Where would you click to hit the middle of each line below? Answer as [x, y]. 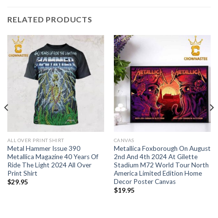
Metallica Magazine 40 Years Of [53, 156]
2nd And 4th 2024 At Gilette [155, 156]
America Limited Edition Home [158, 173]
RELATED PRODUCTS [50, 19]
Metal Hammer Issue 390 [44, 148]
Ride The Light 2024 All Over [49, 165]
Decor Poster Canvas [145, 181]
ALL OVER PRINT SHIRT [36, 140]
